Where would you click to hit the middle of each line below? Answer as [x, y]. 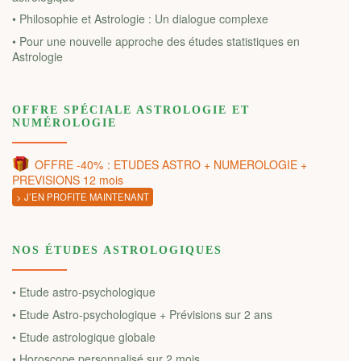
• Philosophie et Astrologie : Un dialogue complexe [140, 19]
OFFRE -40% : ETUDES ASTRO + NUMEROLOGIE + [171, 164]
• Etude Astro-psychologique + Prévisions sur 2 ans [142, 315]
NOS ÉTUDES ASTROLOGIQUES [117, 251]
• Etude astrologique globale [84, 336]
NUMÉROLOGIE [64, 122]
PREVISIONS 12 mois [68, 179]
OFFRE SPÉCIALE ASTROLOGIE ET [131, 110]
